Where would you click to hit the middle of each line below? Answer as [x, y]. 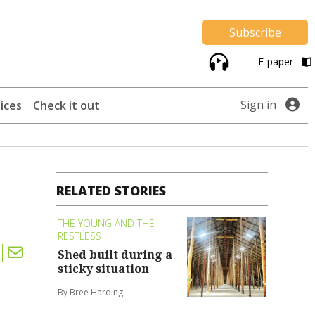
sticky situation [104, 268]
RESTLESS [80, 236]
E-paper [277, 62]
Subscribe [255, 33]
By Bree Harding [91, 292]
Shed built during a [115, 254]
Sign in [258, 105]
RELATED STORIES [111, 191]
